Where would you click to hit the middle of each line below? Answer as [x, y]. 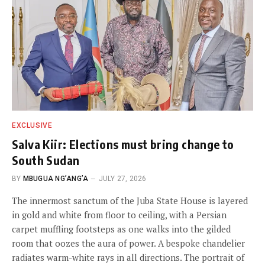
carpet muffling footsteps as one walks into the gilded [121, 229]
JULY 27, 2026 [122, 179]
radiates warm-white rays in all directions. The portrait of [128, 258]
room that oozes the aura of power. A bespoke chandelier [128, 243]
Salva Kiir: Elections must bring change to [123, 144]
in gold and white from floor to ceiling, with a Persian [119, 215]
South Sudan [46, 160]
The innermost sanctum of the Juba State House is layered [130, 201]
